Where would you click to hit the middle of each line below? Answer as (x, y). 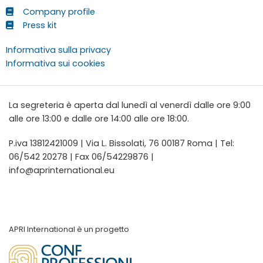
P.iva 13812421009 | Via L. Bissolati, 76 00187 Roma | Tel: (122, 143)
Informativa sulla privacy (58, 50)
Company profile (59, 12)
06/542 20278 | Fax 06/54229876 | (81, 156)
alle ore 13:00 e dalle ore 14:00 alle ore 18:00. (99, 119)
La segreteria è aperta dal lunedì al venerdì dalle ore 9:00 (130, 105)
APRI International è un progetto (69, 229)
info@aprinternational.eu (62, 170)
